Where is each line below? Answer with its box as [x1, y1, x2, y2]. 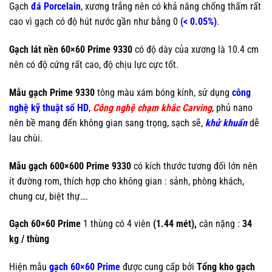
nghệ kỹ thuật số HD [9, 101, 89, 114]
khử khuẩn [205, 117, 247, 129]
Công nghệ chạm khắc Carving [93, 101, 212, 114]
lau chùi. [9, 132, 42, 144]
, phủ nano [212, 101, 253, 114]
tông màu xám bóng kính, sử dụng [97, 86, 232, 98]
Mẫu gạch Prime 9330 [9, 86, 97, 98]
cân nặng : [197, 218, 242, 230]
